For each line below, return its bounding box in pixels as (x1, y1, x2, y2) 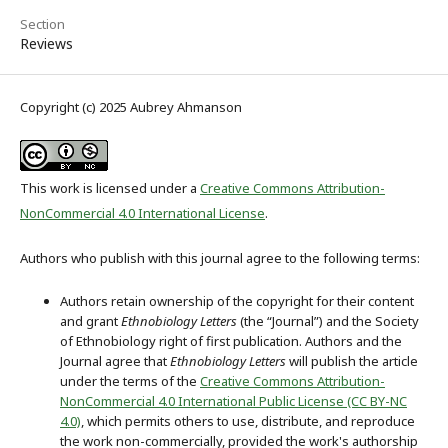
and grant (60, 311, 121, 330)
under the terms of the (60, 371, 200, 390)
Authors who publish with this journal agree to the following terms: (20, 248, 420, 267)
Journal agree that (60, 351, 170, 370)
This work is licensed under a (20, 178, 200, 197)
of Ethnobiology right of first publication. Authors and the (60, 331, 402, 350)
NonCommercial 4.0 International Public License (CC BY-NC (60, 391, 407, 410)
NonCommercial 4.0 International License (20, 203, 265, 222)
